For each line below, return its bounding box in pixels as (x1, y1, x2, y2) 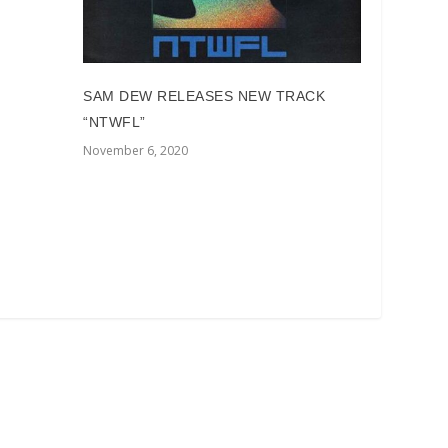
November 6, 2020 (83, 142, 189, 160)
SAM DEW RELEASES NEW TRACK (83, 88, 326, 105)
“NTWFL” (83, 114, 146, 131)
